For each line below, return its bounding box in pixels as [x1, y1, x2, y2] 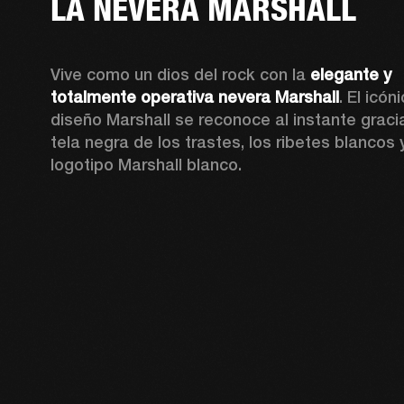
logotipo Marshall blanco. [50, 155, 243, 174]
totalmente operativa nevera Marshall [50, 87, 340, 106]
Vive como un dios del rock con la [50, 65, 311, 84]
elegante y [310, 65, 392, 84]
